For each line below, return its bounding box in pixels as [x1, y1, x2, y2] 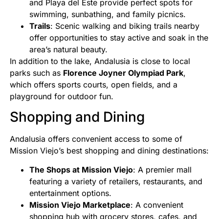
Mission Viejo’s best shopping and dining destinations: [10, 146, 209, 156]
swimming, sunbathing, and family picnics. [29, 9, 186, 20]
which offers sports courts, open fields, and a [10, 80, 177, 90]
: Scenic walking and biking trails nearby [50, 21, 199, 31]
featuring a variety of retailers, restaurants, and [29, 176, 202, 186]
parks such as [10, 68, 63, 78]
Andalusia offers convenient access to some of [10, 134, 182, 144]
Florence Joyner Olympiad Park [63, 68, 183, 78]
